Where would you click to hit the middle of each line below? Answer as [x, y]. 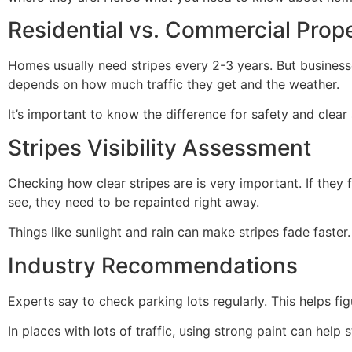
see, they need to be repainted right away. [134, 202]
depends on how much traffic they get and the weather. [174, 84]
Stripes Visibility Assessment [159, 147]
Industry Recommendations [153, 265]
